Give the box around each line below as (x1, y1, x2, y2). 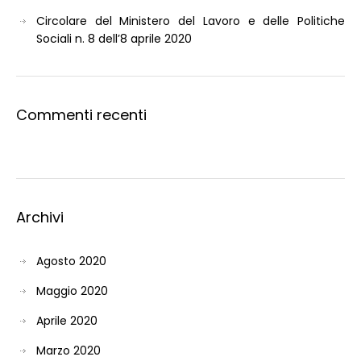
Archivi (16, 206, 64, 227)
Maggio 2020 (36, 282, 108, 299)
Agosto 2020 (36, 252, 106, 269)
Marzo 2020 (36, 342, 101, 359)
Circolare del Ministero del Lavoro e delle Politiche (36, 12, 345, 29)
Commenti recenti (16, 104, 147, 125)
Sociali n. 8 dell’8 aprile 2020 (36, 30, 192, 47)
